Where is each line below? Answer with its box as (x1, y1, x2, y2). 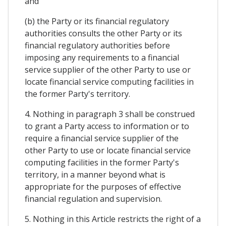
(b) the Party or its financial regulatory (25, 15, 169, 27)
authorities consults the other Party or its (25, 27, 182, 39)
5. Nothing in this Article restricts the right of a (25, 213, 201, 224)
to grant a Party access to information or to (25, 120, 189, 132)
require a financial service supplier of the (25, 132, 179, 144)
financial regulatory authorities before (25, 39, 170, 51)
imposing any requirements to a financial (25, 51, 179, 63)
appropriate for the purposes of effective (25, 181, 181, 192)
